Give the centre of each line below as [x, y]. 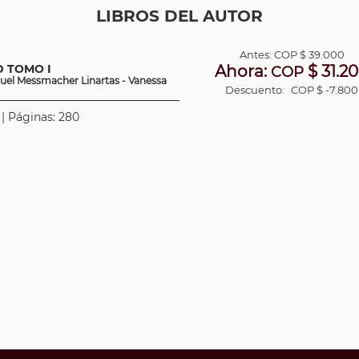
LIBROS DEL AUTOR [179, 16]
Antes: [256, 54]
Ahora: [243, 71]
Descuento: [256, 90]
